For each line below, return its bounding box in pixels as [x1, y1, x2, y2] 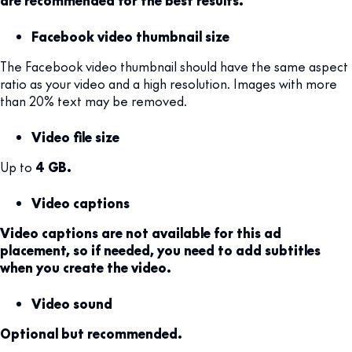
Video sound [31, 294, 112, 312]
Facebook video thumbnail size [31, 27, 229, 45]
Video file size [31, 127, 119, 145]
